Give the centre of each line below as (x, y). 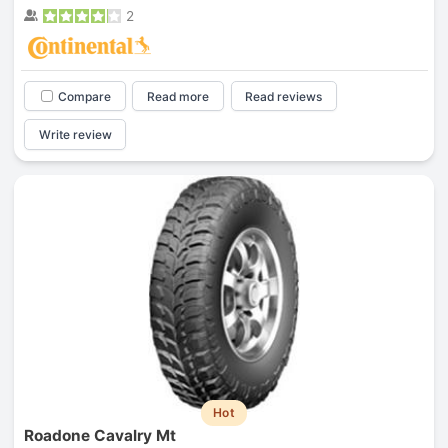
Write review (75, 135)
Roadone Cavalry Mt (99, 436)
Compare (84, 96)
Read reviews (284, 96)
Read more (178, 96)
